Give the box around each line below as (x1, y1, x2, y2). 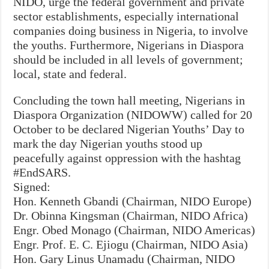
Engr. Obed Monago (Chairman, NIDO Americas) (13, 223, 256, 237)
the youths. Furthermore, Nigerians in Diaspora (13, 38, 244, 52)
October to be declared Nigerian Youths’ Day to (13, 122, 245, 136)
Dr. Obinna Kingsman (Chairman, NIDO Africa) (13, 208, 249, 222)
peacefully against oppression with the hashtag (13, 151, 241, 165)
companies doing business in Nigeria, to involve (13, 23, 249, 37)
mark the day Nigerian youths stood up (13, 136, 203, 150)
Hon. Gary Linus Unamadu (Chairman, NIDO (13, 252, 235, 265)
